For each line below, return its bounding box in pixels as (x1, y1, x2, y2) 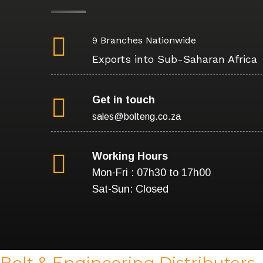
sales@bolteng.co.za (92, 111, 181, 122)
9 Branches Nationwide (92, 34, 196, 46)
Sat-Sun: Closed (92, 183, 168, 195)
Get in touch (92, 93, 155, 106)
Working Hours (92, 150, 168, 162)
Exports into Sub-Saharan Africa (92, 52, 257, 65)
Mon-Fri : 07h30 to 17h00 (92, 166, 211, 178)
